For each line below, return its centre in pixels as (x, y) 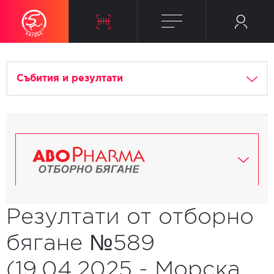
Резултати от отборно (130, 217)
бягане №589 (80, 243)
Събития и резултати (70, 79)
